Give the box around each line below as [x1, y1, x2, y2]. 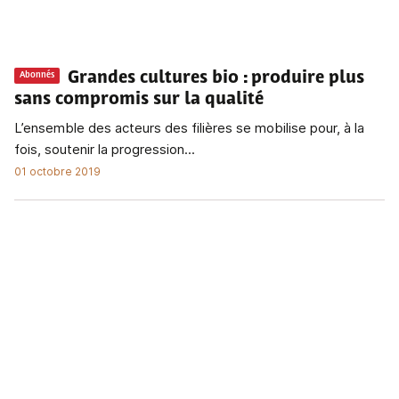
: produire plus [243, 69, 364, 87]
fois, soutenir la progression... [14, 140, 195, 158]
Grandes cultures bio [68, 69, 239, 87]
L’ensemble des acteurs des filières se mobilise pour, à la [14, 118, 364, 136]
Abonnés [20, 70, 54, 81]
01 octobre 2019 [14, 164, 101, 178]
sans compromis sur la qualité [14, 90, 264, 109]
